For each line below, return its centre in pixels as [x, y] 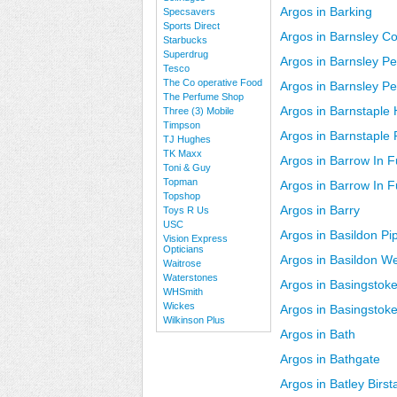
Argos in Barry [320, 210]
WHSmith [183, 292]
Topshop [182, 196]
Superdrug [186, 54]
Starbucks [185, 40]
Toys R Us [186, 210]
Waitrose [182, 263]
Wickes [179, 306]
